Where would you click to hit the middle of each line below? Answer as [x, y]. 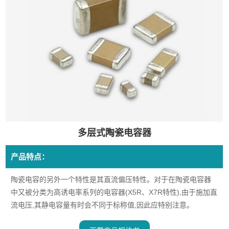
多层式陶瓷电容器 [114, 133]
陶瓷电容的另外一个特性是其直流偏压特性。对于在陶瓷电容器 [111, 180]
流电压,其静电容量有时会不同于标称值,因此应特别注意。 [102, 205]
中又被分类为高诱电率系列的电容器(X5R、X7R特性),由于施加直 [114, 192]
